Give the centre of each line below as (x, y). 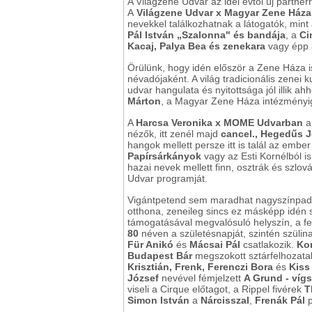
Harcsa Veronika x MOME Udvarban (219, 123)
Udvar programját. (167, 179)
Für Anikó (150, 245)
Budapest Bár (160, 256)
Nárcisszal (225, 301)
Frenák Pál (280, 301)
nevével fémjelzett (201, 278)
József (143, 278)
